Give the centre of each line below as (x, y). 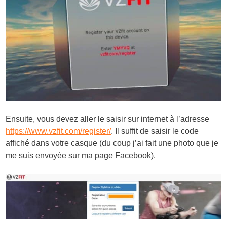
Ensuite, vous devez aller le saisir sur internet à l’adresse (108, 119)
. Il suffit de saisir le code (155, 131)
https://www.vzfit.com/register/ (59, 131)
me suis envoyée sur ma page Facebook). (81, 155)
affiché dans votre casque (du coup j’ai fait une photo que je (112, 143)
